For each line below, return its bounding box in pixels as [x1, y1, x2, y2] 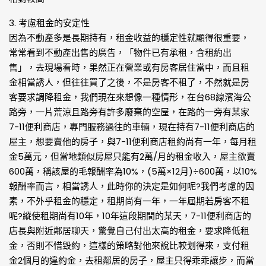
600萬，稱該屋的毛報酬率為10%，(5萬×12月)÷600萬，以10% [9, 165, 257, 178]
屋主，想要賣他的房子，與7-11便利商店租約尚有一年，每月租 [9, 135, 256, 148]
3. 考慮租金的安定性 [9, 17, 90, 29]
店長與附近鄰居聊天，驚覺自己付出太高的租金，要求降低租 [9, 224, 249, 237]
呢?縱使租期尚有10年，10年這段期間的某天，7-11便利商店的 [9, 210, 251, 222]
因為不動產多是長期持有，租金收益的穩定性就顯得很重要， [9, 31, 249, 44]
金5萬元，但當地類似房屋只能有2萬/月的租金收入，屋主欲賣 [9, 150, 255, 163]
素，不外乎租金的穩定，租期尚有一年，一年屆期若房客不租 [9, 195, 249, 207]
